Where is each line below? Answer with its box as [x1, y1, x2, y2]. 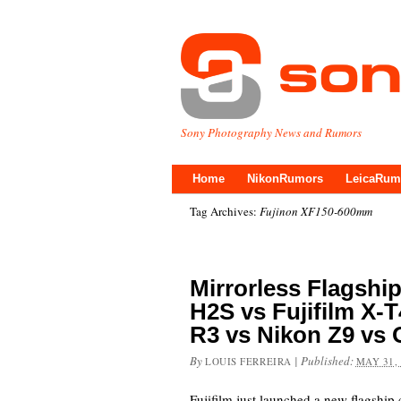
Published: [300, 353, 356, 369]
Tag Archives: [190, 203, 260, 219]
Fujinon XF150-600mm [260, 203, 372, 219]
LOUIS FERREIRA [205, 354, 292, 368]
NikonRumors [247, 172, 323, 185]
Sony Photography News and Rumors [181, 124, 362, 141]
